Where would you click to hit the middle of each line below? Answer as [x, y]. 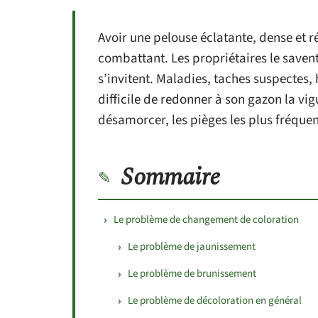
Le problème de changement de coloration [206, 220]
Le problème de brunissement [192, 274]
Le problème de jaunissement [192, 247]
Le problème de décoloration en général [215, 301]
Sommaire [171, 177]
